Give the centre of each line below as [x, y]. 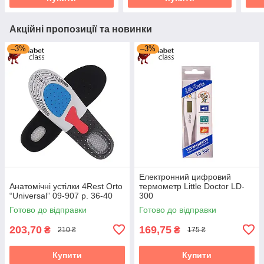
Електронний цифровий [185, 176]
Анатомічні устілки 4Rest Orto [66, 186]
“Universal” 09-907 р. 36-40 [61, 195]
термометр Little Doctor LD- [192, 186]
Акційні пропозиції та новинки [81, 29]
